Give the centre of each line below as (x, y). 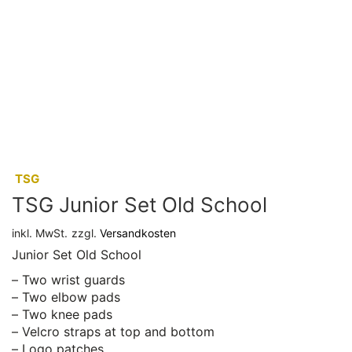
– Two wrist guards (68, 279)
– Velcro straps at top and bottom (113, 331)
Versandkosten (138, 233)
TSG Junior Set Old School (139, 205)
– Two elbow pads (66, 297)
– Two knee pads (62, 314)
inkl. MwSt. (40, 233)
